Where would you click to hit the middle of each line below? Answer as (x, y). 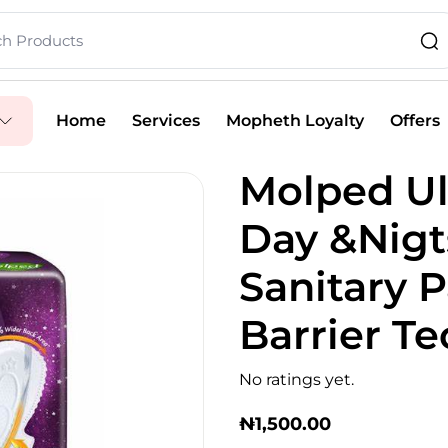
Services (165, 120)
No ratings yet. (296, 379)
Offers (414, 120)
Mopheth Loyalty (294, 120)
